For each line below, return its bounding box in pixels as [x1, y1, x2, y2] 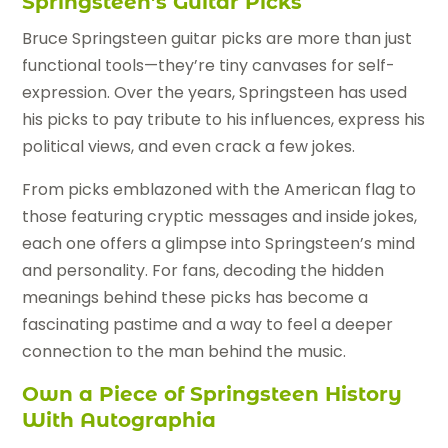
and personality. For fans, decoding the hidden [22, 259, 385, 283]
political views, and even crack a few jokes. [22, 135, 356, 159]
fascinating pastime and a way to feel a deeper [22, 313, 394, 337]
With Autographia [22, 408, 217, 433]
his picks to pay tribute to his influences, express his [22, 108, 426, 132]
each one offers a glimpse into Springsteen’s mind [22, 232, 416, 256]
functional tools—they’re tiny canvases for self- [22, 54, 396, 78]
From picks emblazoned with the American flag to [22, 178, 417, 202]
